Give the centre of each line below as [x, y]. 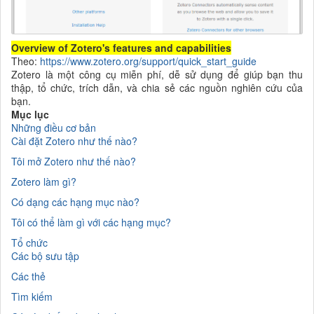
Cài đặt [28, 141]
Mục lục [30, 114]
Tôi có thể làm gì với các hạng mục [88, 222]
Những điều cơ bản [54, 127]
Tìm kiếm [32, 296]
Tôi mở [28, 161]
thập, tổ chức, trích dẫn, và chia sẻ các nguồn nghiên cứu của [157, 87]
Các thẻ [28, 276]
